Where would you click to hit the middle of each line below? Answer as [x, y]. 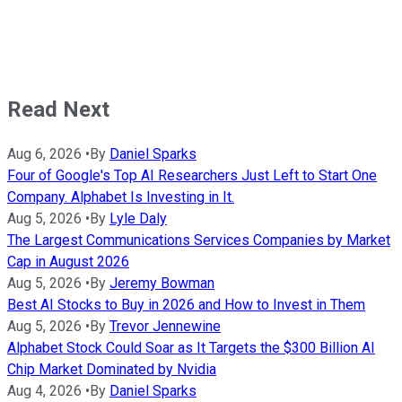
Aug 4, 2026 [44, 390]
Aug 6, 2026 [44, 153]
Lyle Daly [138, 218]
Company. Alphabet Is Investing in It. [121, 197]
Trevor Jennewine [165, 326]
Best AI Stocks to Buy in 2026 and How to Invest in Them [186, 304]
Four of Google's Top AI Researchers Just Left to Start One [192, 175]
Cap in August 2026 [68, 261]
